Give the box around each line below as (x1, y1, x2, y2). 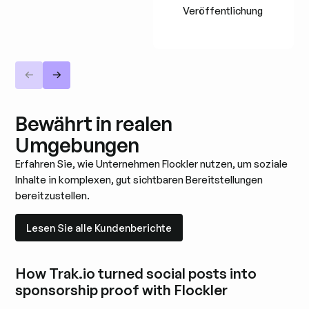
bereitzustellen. (15, 189, 90, 203)
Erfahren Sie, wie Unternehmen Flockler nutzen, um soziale (15, 157, 288, 171)
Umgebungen (15, 132, 139, 158)
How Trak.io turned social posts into (15, 264, 257, 283)
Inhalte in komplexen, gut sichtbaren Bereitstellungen (15, 173, 263, 187)
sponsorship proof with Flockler (15, 281, 228, 299)
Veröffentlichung (183, 4, 263, 18)
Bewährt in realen (15, 111, 172, 137)
